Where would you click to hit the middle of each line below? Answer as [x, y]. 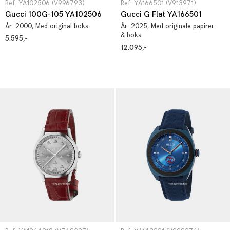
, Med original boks [60, 26]
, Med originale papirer [181, 26]
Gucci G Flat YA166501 [161, 15]
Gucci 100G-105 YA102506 [53, 15]
